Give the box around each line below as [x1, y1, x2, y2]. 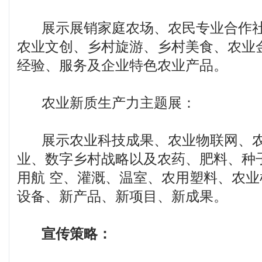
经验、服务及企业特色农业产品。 [17, 58, 227, 73]
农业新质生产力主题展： [17, 95, 196, 111]
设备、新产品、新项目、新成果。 [17, 189, 227, 204]
